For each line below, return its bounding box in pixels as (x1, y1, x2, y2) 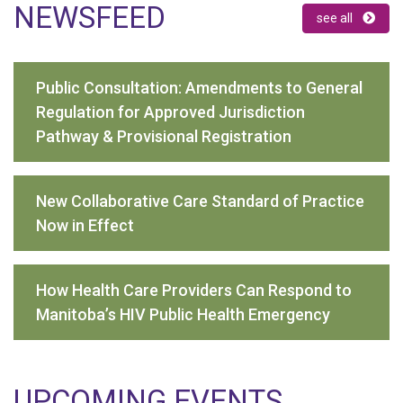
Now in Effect (36, 215, 134, 235)
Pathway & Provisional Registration (36, 126, 291, 146)
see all (317, 10, 355, 25)
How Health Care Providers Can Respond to (36, 280, 352, 300)
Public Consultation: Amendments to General (36, 77, 363, 97)
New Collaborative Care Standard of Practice (36, 191, 364, 210)
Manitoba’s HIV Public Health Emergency (36, 304, 330, 324)
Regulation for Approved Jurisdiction (36, 102, 305, 121)
